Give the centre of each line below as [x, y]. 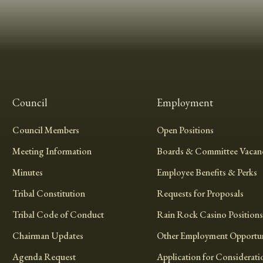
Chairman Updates [48, 235]
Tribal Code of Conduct [58, 214]
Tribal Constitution [49, 193]
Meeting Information [52, 151]
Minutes [28, 172]
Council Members [46, 130]
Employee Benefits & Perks [207, 172]
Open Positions [185, 130]
